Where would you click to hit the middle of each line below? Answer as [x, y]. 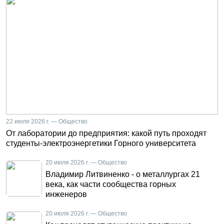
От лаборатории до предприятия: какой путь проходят [106, 133]
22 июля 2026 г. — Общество [47, 121]
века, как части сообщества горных [111, 184]
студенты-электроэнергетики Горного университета [101, 143]
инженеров [66, 194]
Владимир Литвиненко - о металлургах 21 [123, 174]
